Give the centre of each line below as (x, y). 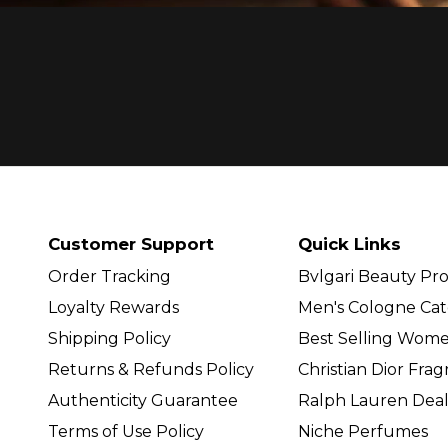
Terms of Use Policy (126, 431)
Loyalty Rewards (113, 307)
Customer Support (131, 243)
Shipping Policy (109, 338)
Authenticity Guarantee (143, 400)
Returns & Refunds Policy (151, 369)
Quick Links (349, 243)
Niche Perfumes (362, 431)
